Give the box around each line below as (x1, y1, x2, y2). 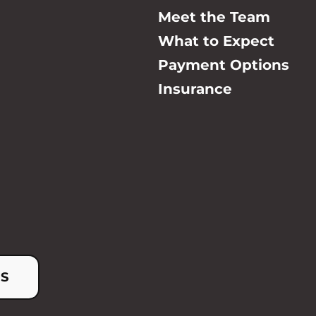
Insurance (158, 80, 232, 98)
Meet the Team (158, 8, 270, 26)
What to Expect (158, 32, 274, 50)
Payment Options (158, 56, 289, 74)
